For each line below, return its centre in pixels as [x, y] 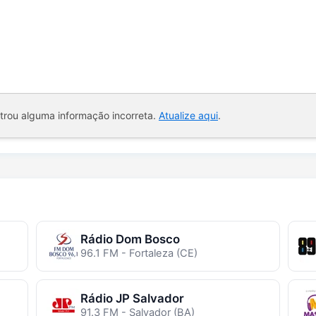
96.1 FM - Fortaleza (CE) [139, 253]
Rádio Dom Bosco [130, 239]
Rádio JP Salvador [132, 298]
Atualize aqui [188, 115]
